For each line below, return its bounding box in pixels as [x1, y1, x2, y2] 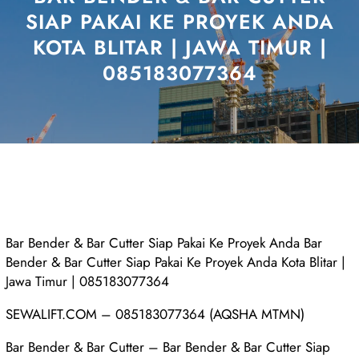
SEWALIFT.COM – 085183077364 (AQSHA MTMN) [6, 304, 305, 324]
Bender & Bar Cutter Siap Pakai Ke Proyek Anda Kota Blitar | [6, 252, 346, 272]
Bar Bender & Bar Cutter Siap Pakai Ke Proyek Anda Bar [6, 232, 323, 252]
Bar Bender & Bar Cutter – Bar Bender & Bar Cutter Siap [6, 337, 331, 357]
